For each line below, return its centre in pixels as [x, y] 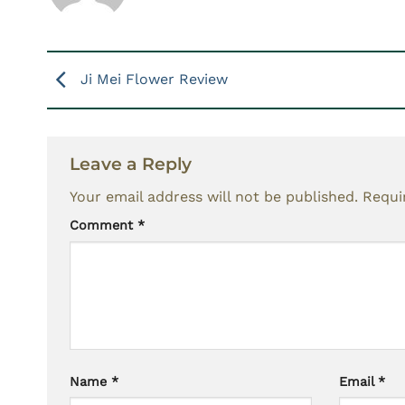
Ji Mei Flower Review [152, 79]
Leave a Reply [133, 163]
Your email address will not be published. [214, 197]
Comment [104, 226]
